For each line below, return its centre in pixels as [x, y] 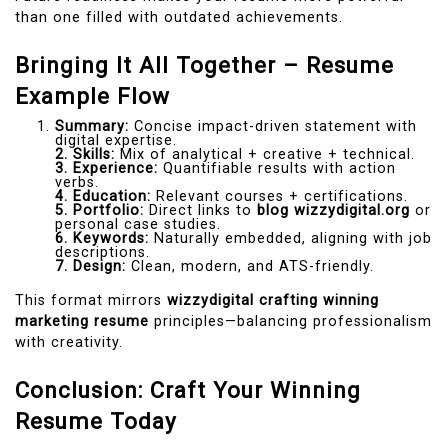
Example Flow [92, 96]
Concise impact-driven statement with [273, 126]
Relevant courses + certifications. [279, 196]
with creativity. [69, 342]
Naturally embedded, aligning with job [290, 238]
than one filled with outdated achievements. [179, 18]
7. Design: [90, 266]
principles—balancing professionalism [290, 321]
